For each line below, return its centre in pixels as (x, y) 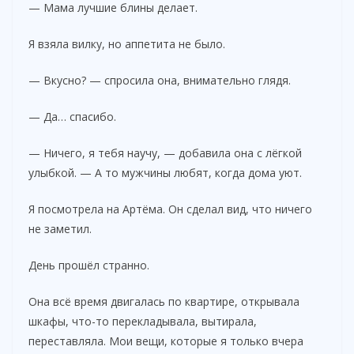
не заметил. (60, 228)
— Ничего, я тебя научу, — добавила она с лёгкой (165, 153)
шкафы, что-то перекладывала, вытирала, (143, 321)
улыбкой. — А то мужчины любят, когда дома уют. (165, 172)
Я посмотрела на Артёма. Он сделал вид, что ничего (170, 209)
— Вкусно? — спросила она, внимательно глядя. (160, 80)
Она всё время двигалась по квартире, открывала (164, 301)
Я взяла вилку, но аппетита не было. (127, 43)
